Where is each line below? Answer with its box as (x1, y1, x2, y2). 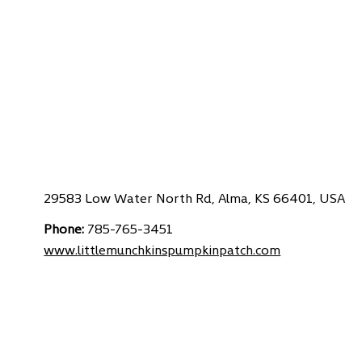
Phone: (44, 219, 88, 238)
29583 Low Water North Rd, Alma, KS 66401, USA (44, 187, 346, 206)
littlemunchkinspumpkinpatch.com (78, 240, 281, 259)
